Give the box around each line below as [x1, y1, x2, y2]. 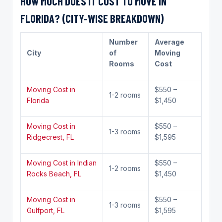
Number [109, 37, 138, 46]
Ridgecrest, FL [27, 132, 74, 141]
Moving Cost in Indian [27, 158, 97, 167]
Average [155, 37, 184, 46]
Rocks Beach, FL [27, 169, 81, 178]
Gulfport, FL [27, 206, 64, 215]
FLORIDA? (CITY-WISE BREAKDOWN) [20, 11, 164, 25]
